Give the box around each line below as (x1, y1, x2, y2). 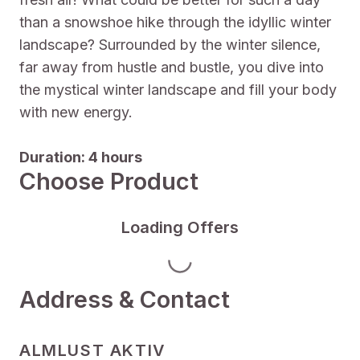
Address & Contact (19, 285, 230, 313)
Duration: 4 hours (19, 149, 142, 166)
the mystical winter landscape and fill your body (19, 81, 337, 98)
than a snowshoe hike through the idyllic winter (19, 14, 331, 31)
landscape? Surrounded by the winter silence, (19, 36, 321, 53)
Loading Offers (121, 218, 239, 237)
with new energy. (19, 104, 133, 121)
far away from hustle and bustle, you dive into (19, 59, 324, 76)
